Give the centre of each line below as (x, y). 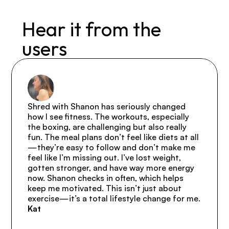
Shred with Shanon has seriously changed (107, 106)
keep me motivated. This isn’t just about (105, 188)
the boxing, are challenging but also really (107, 127)
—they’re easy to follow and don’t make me (112, 147)
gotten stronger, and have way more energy (111, 168)
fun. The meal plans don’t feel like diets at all (113, 137)
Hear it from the (91, 29)
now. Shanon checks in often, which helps (106, 178)
